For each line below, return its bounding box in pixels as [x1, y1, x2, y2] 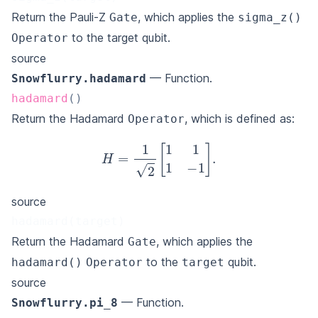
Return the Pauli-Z [11, 9, 109, 24]
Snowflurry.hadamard [11, 71, 146, 85]
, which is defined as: [185, 111, 295, 126]
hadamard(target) [11, 214, 125, 228]
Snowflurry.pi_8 [11, 295, 118, 309]
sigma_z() [238, 10, 302, 24]
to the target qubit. [68, 30, 170, 45]
